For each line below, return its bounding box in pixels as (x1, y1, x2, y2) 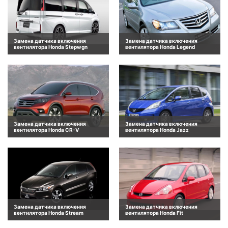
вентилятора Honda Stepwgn (14, 43, 88, 50)
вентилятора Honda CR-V (14, 126, 79, 133)
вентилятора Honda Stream (14, 210, 83, 216)
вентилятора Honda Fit (125, 210, 183, 216)
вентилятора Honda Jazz (125, 126, 189, 133)
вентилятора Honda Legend (125, 43, 195, 50)
